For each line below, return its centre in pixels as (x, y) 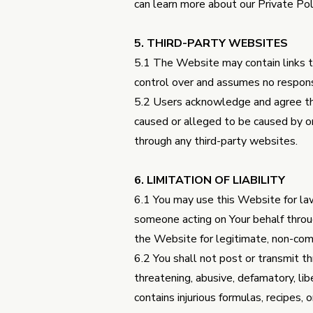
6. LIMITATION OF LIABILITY (210, 180)
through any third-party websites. (216, 141)
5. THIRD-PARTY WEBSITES (211, 43)
